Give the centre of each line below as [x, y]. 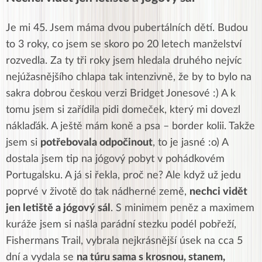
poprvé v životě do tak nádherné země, [98, 192]
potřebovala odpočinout [96, 143]
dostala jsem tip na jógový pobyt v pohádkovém [115, 159]
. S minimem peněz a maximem [182, 208]
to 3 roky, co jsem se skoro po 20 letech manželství [124, 45]
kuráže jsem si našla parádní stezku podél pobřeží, [121, 225]
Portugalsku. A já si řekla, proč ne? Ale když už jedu [123, 176]
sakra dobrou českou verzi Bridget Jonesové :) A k [121, 94]
